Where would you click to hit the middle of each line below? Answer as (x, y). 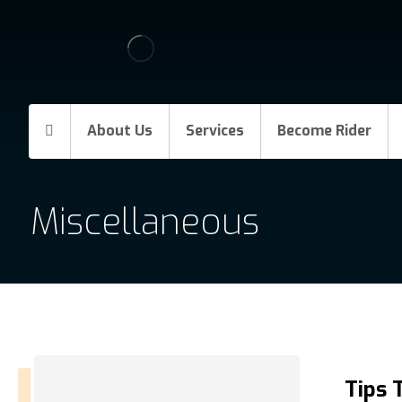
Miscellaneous (144, 222)
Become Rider (324, 131)
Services (215, 131)
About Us (120, 131)
